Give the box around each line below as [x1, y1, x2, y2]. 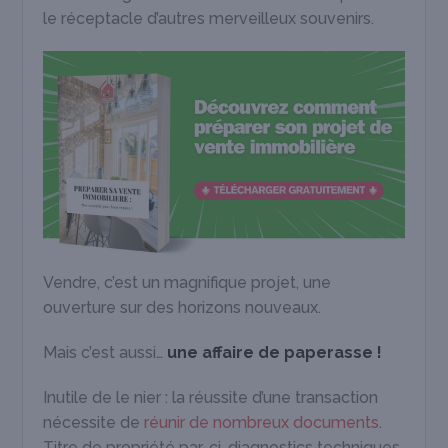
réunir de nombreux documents [144, 413, 380, 432]
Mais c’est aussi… [43, 343, 168, 362]
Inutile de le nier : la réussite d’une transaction [43, 388, 379, 407]
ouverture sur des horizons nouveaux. [43, 298, 322, 317]
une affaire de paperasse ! [167, 343, 383, 362]
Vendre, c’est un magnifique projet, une [43, 273, 332, 292]
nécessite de [43, 413, 145, 432]
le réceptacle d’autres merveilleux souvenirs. [43, 9, 375, 29]
